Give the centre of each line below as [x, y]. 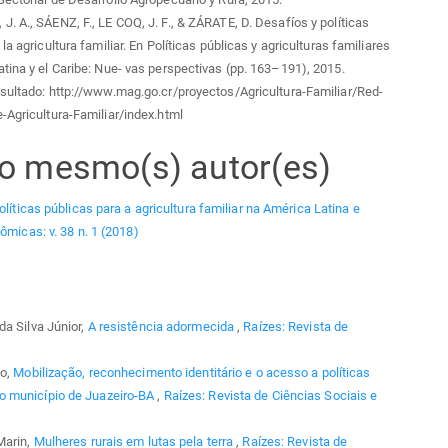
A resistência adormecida [162, 326]
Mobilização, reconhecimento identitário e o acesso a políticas [192, 372]
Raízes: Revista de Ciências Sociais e [270, 395]
